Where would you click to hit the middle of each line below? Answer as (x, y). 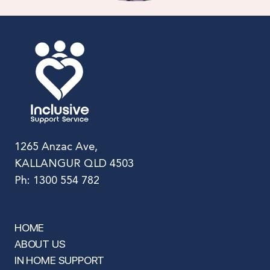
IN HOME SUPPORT (60, 260)
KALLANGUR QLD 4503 (74, 164)
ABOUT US (40, 244)
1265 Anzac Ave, (56, 147)
